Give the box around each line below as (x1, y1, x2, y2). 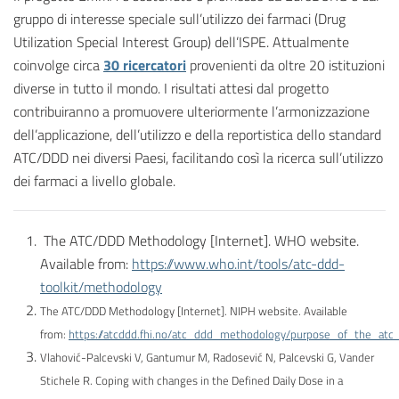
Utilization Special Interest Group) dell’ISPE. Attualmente (13, 31, 349, 53)
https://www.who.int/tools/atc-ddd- (132, 253, 345, 275)
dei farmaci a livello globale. (13, 170, 175, 192)
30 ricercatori (103, 54, 186, 77)
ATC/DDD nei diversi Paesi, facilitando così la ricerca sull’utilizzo (13, 147, 383, 169)
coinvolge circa (13, 54, 103, 77)
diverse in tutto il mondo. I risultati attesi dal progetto (13, 77, 329, 100)
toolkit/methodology (40, 276, 162, 298)
